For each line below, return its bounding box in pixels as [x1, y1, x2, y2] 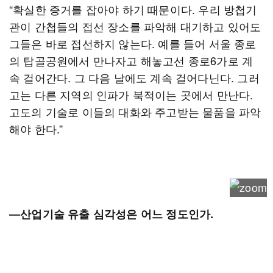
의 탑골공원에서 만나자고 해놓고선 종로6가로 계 [9, 52, 253, 68]
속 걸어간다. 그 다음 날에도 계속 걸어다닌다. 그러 [9, 69, 260, 85]
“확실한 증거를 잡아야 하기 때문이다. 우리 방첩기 [9, 1, 257, 17]
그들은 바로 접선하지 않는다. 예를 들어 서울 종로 [9, 35, 257, 51]
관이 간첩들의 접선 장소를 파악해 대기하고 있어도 [9, 18, 261, 34]
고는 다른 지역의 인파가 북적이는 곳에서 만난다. [9, 87, 253, 102]
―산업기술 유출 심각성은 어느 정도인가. [9, 206, 214, 222]
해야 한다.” [9, 121, 63, 136]
